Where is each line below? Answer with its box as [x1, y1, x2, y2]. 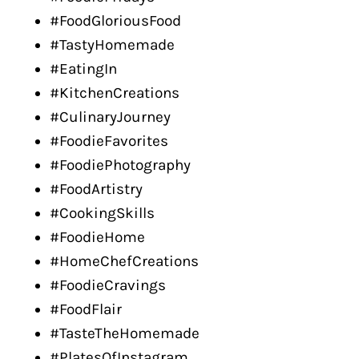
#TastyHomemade [50, 36, 175, 54]
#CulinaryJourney [50, 108, 171, 126]
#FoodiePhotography [50, 156, 191, 174]
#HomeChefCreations [50, 252, 199, 270]
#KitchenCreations [50, 84, 179, 102]
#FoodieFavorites [50, 132, 168, 150]
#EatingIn [50, 60, 117, 78]
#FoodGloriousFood [50, 12, 181, 30]
